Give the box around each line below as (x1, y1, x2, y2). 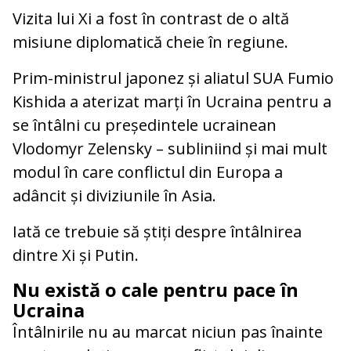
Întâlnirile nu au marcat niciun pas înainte (13, 321, 323, 343)
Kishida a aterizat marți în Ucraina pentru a (13, 91, 331, 113)
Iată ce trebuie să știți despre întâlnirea (13, 221, 302, 243)
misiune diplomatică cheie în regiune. (13, 31, 288, 53)
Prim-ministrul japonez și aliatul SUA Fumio (13, 67, 334, 89)
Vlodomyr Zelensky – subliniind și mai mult (13, 138, 327, 160)
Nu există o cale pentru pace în (13, 277, 299, 303)
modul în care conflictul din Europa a (13, 161, 283, 183)
